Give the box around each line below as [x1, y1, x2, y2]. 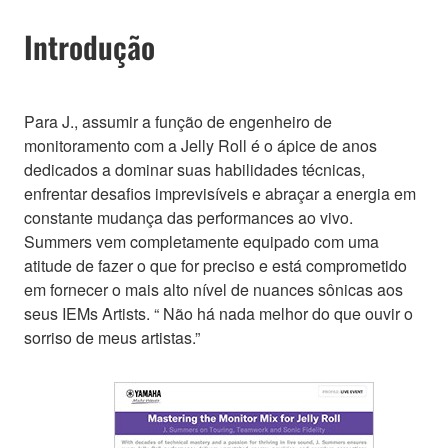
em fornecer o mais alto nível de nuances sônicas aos [24, 277, 403, 301]
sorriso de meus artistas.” [24, 325, 200, 349]
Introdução [24, 23, 155, 69]
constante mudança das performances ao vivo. [24, 205, 353, 229]
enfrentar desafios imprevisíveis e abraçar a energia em [24, 181, 416, 205]
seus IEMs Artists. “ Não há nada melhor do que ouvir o [24, 301, 413, 325]
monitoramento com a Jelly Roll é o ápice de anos [24, 133, 377, 157]
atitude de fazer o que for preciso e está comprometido [24, 253, 407, 277]
